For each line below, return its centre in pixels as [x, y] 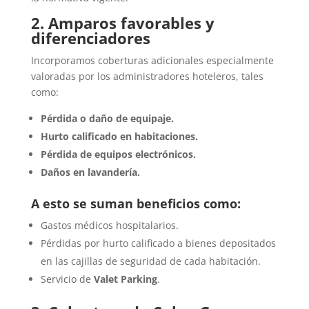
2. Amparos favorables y [122, 23]
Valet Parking [125, 279]
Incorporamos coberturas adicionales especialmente [152, 61]
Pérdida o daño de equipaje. [107, 119]
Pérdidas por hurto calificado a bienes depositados [158, 243]
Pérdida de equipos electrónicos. [118, 154]
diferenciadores [90, 38]
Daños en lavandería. [90, 172]
